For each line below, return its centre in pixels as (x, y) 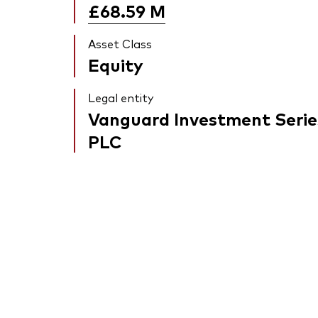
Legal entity (121, 98)
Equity (116, 65)
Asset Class (120, 44)
